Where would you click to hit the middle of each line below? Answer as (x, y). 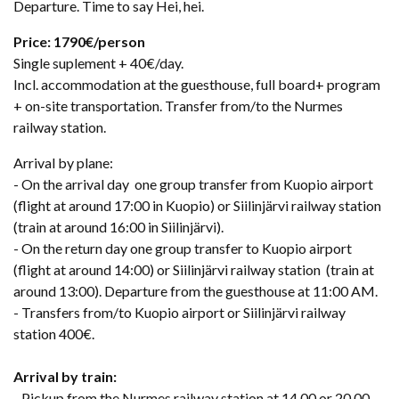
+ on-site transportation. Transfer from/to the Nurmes (178, 105)
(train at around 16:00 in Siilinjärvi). (118, 226)
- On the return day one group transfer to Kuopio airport (183, 248)
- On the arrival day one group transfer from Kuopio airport (193, 183)
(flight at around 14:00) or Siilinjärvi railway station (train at (194, 269)
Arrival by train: (65, 376)
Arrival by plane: (63, 162)
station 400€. (55, 333)
